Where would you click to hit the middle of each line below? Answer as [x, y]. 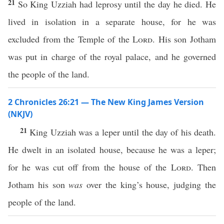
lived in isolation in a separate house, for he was [112, 21]
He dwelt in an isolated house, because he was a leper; [112, 149]
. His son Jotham [184, 39]
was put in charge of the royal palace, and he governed [112, 56]
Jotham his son [38, 184]
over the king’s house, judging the [149, 184]
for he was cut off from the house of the [89, 167]
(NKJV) [20, 114]
